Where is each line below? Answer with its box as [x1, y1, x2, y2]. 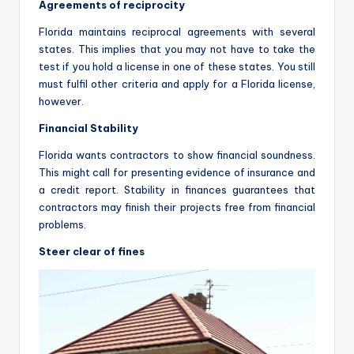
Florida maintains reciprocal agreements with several [39, 24, 315, 38]
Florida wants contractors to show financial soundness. [39, 148, 315, 161]
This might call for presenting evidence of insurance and [39, 165, 315, 179]
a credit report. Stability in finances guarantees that [39, 183, 315, 196]
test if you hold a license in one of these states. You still [39, 59, 315, 73]
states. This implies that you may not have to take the [39, 42, 315, 55]
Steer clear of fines [39, 244, 145, 258]
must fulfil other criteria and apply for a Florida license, [39, 77, 315, 90]
